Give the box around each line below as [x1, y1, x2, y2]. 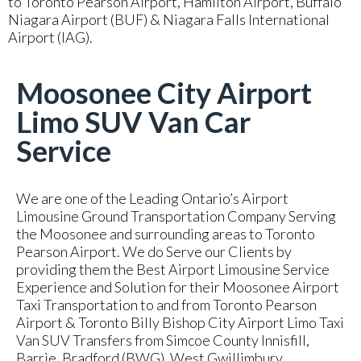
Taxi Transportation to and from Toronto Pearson [16, 296, 317, 313]
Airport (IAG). [8, 28, 93, 46]
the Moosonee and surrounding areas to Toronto [16, 225, 315, 243]
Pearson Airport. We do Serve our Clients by [16, 243, 292, 260]
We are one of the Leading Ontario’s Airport [16, 189, 288, 207]
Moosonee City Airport [16, 75, 312, 110]
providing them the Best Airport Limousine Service [16, 260, 330, 278]
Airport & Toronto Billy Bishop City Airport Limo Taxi [16, 313, 344, 331]
